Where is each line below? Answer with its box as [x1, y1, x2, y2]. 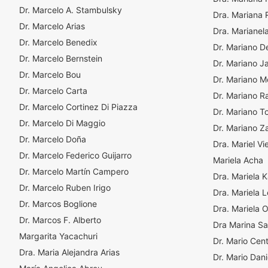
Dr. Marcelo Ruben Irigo [19, 182, 111, 193]
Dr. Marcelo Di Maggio [19, 118, 105, 128]
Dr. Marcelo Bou [19, 69, 81, 80]
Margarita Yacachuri [19, 231, 98, 241]
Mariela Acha [212, 155, 263, 165]
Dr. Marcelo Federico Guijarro [19, 150, 132, 160]
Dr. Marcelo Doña [19, 134, 86, 144]
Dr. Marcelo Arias [19, 21, 85, 31]
